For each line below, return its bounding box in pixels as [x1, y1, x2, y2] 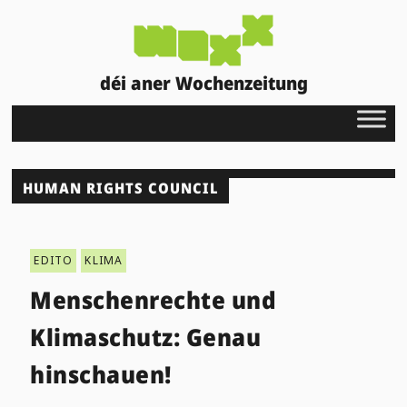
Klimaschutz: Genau [30, 320, 262, 353]
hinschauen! [30, 357, 172, 391]
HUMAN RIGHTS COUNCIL [23, 177, 219, 198]
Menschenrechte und [30, 283, 277, 316]
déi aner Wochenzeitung [99, 70, 308, 95]
